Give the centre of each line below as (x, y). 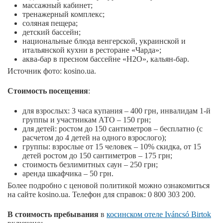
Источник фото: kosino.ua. (52, 71)
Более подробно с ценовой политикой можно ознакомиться (109, 186)
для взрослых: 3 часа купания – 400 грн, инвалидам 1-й (116, 111)
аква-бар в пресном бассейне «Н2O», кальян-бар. (106, 59)
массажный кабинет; (57, 5)
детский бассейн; (62, 32)
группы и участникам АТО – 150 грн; (87, 120)
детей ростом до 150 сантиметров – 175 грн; (97, 156)
